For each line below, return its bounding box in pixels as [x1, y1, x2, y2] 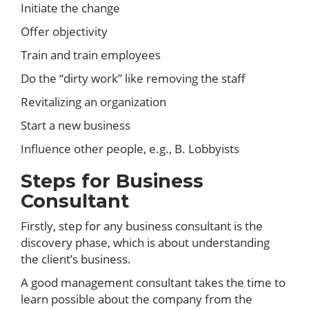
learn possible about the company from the [21, 291, 252, 307]
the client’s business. [21, 251, 131, 267]
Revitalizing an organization [21, 94, 166, 110]
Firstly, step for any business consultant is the [21, 218, 263, 234]
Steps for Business [21, 170, 203, 192]
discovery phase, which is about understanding [21, 235, 270, 250]
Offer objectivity [21, 23, 108, 39]
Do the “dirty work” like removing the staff [21, 70, 246, 86]
